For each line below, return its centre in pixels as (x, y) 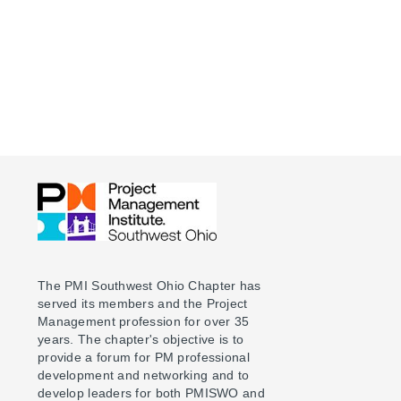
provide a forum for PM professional (144, 357)
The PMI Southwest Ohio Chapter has (149, 285)
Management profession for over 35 (144, 321)
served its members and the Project (143, 303)
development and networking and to (144, 375)
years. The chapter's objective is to (141, 339)
